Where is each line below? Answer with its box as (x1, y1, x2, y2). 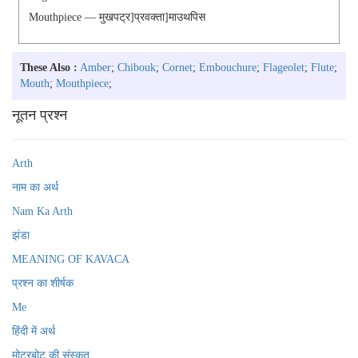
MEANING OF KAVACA (12, 253, 129, 265)
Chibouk (117, 62, 156, 74)
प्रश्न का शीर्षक (12, 277, 74, 289)
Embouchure (199, 62, 257, 74)
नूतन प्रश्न (12, 107, 67, 123)
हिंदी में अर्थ (12, 325, 55, 337)
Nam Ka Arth (12, 205, 73, 217)
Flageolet (263, 62, 304, 74)
